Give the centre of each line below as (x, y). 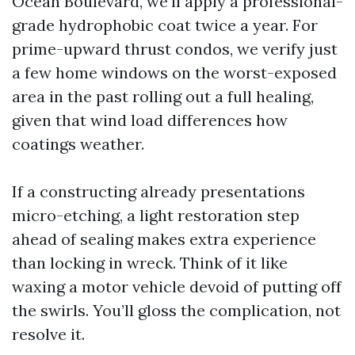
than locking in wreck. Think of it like (150, 263)
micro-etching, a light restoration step (156, 215)
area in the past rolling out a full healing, (163, 96)
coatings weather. (78, 144)
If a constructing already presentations (158, 191)
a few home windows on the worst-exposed (174, 73)
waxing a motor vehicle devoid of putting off (177, 286)
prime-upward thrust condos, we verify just (175, 49)
